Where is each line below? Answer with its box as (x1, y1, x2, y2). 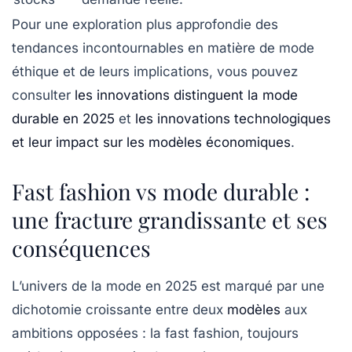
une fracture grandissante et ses (12, 204, 328, 234)
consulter (12, 86, 75, 103)
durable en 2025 (12, 110, 115, 126)
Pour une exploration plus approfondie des (12, 16, 278, 32)
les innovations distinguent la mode (75, 86, 298, 103)
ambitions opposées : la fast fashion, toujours (12, 324, 299, 341)
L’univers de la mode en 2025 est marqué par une (12, 277, 324, 294)
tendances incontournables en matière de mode (12, 39, 314, 56)
